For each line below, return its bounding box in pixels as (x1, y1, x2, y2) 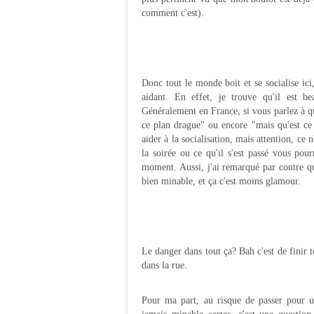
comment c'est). (142, 8, 204, 18)
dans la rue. (142, 260, 187, 271)
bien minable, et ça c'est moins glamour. (142, 176, 301, 186)
